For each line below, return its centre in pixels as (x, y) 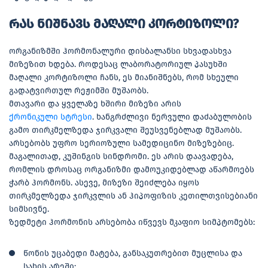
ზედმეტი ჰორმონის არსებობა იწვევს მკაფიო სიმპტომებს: (132, 222)
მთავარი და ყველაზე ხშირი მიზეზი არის (95, 103)
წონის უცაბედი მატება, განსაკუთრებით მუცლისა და (133, 253)
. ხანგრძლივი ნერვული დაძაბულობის (172, 117)
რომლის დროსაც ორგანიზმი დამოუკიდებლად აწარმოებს (132, 169)
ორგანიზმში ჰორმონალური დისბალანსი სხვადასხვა (120, 51)
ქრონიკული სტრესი (51, 117)
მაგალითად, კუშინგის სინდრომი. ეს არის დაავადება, (121, 156)
